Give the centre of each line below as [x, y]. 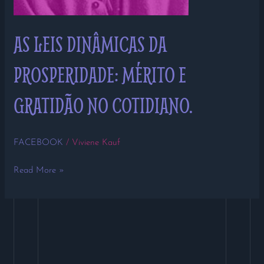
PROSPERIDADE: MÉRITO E [100, 74]
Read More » [39, 170]
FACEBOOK [39, 143]
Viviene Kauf [96, 143]
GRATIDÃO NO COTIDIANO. [103, 105]
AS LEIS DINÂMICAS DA [90, 44]
